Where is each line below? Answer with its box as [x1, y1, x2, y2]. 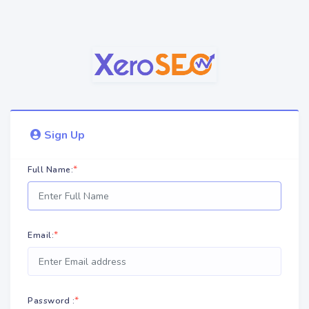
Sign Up [44, 127, 85, 143]
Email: [28, 230, 54, 241]
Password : [28, 295, 74, 307]
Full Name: [28, 164, 73, 176]
